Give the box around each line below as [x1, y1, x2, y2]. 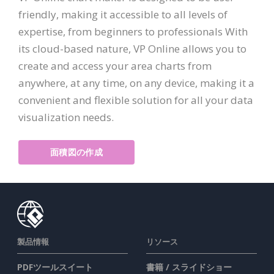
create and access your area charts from [18, 59, 212, 73]
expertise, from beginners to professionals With [18, 24, 248, 39]
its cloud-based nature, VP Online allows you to [18, 42, 246, 56]
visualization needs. [18, 110, 114, 125]
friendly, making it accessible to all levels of [18, 7, 228, 22]
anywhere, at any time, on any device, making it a [18, 76, 254, 91]
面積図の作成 [50, 146, 103, 158]
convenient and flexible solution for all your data [18, 93, 253, 108]
